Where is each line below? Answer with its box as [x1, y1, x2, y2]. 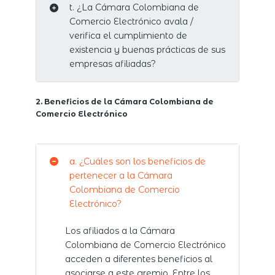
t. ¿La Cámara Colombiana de [69, 2, 199, 14]
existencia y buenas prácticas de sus [69, 44, 225, 56]
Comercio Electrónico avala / [69, 16, 193, 28]
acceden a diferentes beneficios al [64, 253, 212, 265]
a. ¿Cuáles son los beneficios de [69, 155, 206, 167]
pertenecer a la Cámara [69, 169, 172, 181]
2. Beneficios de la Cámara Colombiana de [35, 96, 214, 106]
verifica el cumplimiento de [69, 30, 187, 42]
